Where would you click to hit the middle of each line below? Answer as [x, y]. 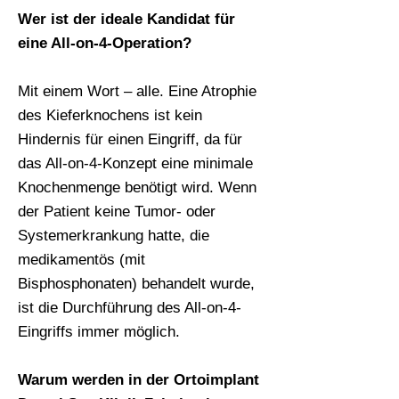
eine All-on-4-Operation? [105, 43]
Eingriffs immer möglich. [99, 332]
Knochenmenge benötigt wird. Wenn [137, 187]
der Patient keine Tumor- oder [117, 212]
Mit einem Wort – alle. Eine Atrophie [137, 91]
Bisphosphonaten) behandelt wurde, [136, 284]
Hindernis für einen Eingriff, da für [130, 139]
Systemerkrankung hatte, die [114, 236]
